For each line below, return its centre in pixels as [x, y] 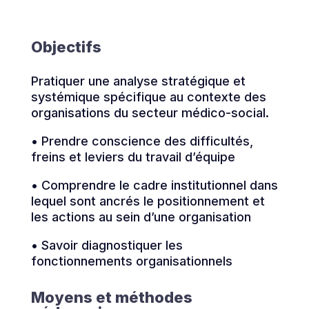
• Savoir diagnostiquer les [107, 245]
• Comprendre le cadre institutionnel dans [154, 185]
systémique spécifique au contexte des [148, 97]
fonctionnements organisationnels [131, 261]
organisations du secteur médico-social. [150, 112]
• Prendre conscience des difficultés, [142, 141]
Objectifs [66, 47]
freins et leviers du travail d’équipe [133, 157]
